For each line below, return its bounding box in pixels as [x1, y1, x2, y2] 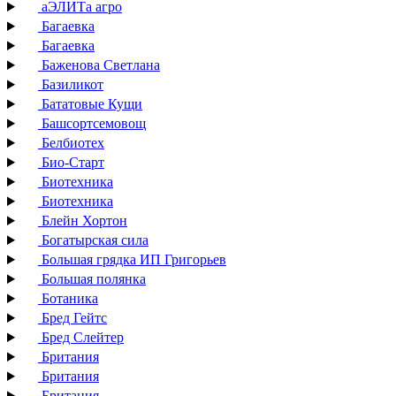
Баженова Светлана [37, 57, 160, 72]
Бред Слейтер [37, 330, 124, 345]
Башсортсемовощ [37, 116, 146, 131]
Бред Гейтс [37, 310, 107, 325]
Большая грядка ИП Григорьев [37, 252, 226, 267]
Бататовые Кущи [37, 96, 142, 111]
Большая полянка [37, 271, 146, 286]
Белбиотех [37, 135, 104, 150]
